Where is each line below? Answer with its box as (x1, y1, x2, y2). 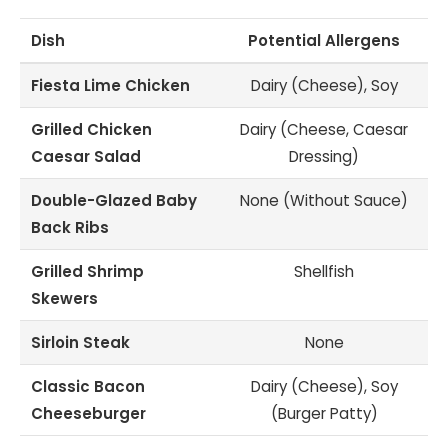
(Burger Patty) (270, 403, 378, 425)
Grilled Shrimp (31, 261, 145, 283)
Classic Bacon (31, 376, 146, 398)
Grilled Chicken (31, 119, 153, 141)
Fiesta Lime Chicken (31, 75, 191, 97)
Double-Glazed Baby (31, 190, 198, 212)
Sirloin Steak (31, 332, 131, 354)
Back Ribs (31, 217, 110, 239)
